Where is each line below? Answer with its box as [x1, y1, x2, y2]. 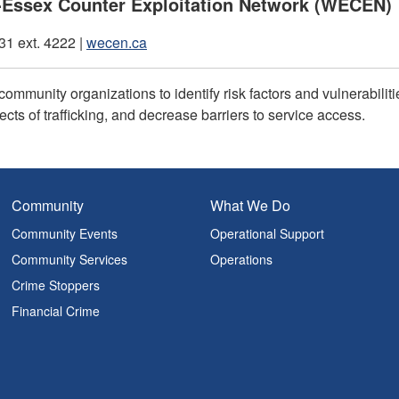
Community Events [12, 224, 118, 242]
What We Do [210, 195, 291, 216]
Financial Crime [12, 302, 101, 320]
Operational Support [210, 224, 325, 242]
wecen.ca [86, 31, 147, 53]
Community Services [12, 250, 128, 268]
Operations [210, 250, 273, 268]
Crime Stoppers [12, 276, 101, 294]
